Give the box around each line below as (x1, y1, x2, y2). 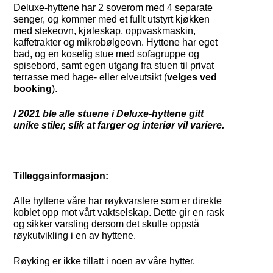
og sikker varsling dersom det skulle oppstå (13, 219, 200, 230)
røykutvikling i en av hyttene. (13, 230, 136, 241)
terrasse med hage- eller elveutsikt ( (13, 71, 168, 82)
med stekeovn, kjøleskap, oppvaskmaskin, (13, 25, 196, 36)
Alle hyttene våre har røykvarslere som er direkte (13, 196, 222, 207)
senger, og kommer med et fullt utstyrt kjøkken (13, 13, 210, 24)
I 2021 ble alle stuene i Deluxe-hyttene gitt (13, 108, 204, 119)
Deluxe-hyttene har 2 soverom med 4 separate (13, 2, 213, 13)
